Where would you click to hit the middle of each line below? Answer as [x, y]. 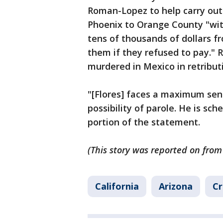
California [117, 186]
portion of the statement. [144, 122]
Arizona [176, 186]
